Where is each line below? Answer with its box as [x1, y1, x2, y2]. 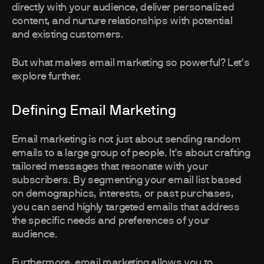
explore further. [11, 71, 82, 82]
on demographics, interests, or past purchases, [11, 189, 234, 200]
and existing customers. [11, 29, 124, 41]
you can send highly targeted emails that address [11, 202, 240, 213]
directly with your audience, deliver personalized [11, 2, 235, 14]
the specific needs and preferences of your [11, 216, 210, 227]
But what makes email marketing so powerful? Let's [11, 58, 250, 69]
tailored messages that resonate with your [11, 161, 209, 173]
